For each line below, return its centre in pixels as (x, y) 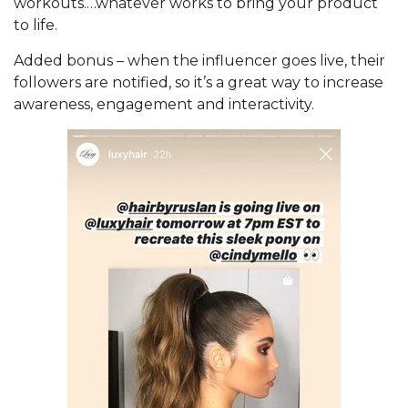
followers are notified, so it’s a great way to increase (199, 83)
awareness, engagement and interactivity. (164, 105)
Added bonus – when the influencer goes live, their (199, 61)
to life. (36, 25)
